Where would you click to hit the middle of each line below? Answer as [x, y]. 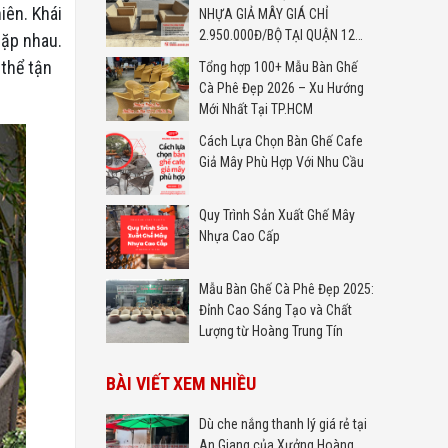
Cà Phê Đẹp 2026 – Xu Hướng [282, 88]
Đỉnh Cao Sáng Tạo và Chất [276, 310]
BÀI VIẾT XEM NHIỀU [181, 384]
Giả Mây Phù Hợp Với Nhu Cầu [282, 162]
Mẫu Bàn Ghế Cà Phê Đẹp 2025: [287, 289]
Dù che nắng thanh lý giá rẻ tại [283, 424]
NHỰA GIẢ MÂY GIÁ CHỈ [264, 13]
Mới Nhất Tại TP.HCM [256, 109]
